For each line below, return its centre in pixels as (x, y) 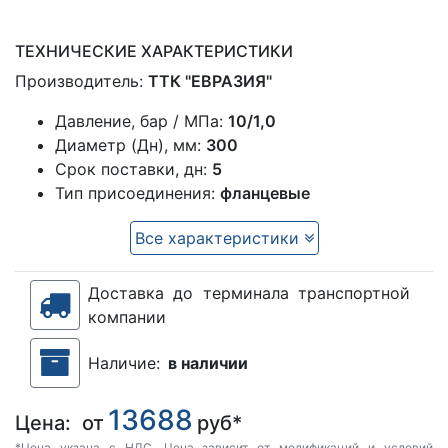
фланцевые (265, 193)
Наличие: (124, 363)
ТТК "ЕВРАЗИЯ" (210, 81)
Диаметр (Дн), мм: (130, 145)
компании (127, 317)
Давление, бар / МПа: (141, 121)
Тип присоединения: (137, 193)
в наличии (208, 363)
